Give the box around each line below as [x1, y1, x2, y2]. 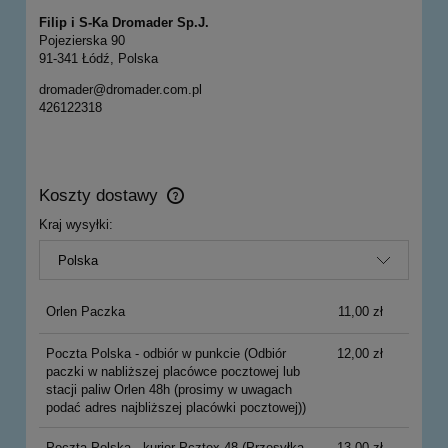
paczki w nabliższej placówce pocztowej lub [45, 363, 300, 379]
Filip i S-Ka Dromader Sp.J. [39, 14, 209, 30]
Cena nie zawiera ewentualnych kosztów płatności [46, 197, 336, 213]
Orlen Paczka [45, 304, 125, 320]
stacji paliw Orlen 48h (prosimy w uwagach [45, 381, 292, 397]
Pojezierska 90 [39, 32, 125, 48]
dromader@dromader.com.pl [39, 81, 202, 97]
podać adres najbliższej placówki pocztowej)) [45, 399, 306, 415]
